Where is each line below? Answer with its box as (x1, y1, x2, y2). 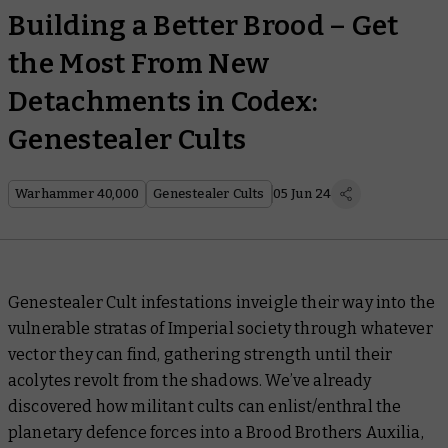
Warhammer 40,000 (15, 186, 140, 201)
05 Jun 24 (272, 186, 332, 201)
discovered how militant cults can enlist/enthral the (8, 397, 402, 416)
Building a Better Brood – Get (8, 9, 399, 42)
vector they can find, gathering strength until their (8, 345, 393, 364)
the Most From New (8, 47, 270, 80)
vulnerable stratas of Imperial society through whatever (8, 319, 433, 338)
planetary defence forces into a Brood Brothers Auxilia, (8, 423, 424, 442)
